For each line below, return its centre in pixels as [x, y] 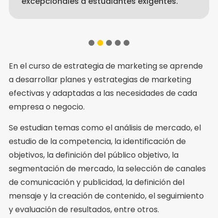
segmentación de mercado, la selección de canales [107, 168]
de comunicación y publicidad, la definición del [97, 182]
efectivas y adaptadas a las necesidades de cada [103, 93]
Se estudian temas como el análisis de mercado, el [105, 127]
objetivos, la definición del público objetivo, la [94, 155]
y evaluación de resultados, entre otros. [84, 209]
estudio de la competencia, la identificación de [97, 141]
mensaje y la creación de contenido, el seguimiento [106, 196]
